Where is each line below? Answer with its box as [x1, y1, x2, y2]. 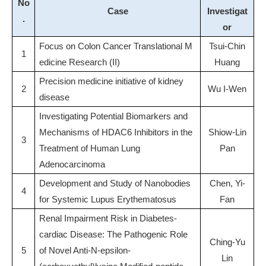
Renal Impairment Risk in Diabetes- [39, 213, 177, 223]
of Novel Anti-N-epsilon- [39, 245, 131, 255]
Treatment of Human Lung [39, 142, 140, 153]
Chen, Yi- [209, 178, 245, 188]
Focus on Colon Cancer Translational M [39, 40, 192, 51]
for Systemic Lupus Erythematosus [39, 194, 176, 204]
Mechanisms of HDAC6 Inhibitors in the [39, 126, 192, 137]
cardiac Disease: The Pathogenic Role [39, 229, 188, 239]
